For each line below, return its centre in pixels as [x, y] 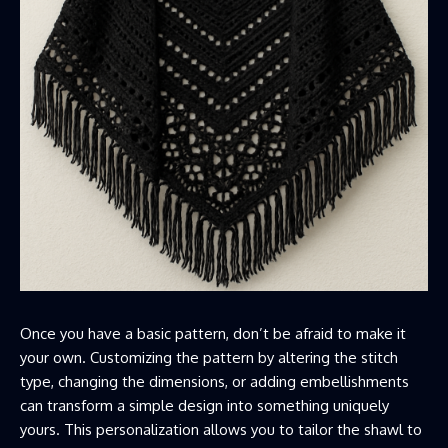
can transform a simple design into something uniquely [204, 405]
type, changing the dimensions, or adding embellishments [214, 381]
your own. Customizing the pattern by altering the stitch [209, 357]
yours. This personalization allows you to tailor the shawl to [221, 429]
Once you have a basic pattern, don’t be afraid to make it [213, 333]
